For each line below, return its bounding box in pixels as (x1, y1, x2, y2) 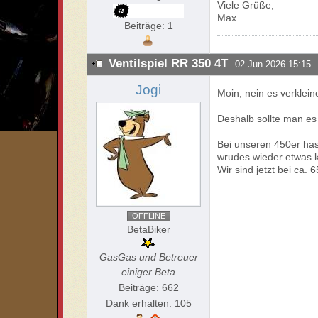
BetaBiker (126, 224, 170, 235)
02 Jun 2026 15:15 (235, 59, 312, 70)
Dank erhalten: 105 (105, 297, 192, 309)
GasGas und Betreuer (99, 251, 198, 263)
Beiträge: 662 (118, 282, 179, 293)
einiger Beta (121, 266, 176, 278)
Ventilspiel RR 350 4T (109, 57, 229, 70)
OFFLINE (131, 212, 165, 220)
